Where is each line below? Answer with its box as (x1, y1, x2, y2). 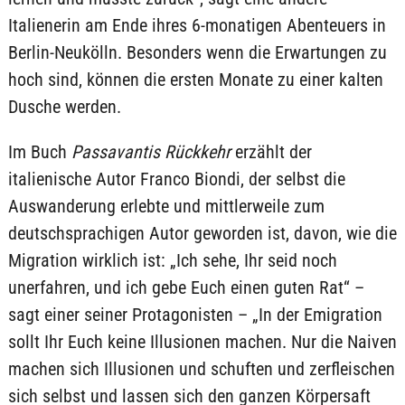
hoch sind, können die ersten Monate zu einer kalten (7, 69, 383, 91)
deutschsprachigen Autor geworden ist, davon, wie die (7, 222, 397, 245)
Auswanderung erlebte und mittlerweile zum (7, 195, 325, 218)
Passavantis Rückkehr (71, 141, 231, 164)
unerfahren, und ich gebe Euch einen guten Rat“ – (7, 277, 364, 299)
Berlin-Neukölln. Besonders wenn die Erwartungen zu (7, 42, 387, 64)
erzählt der (230, 141, 312, 164)
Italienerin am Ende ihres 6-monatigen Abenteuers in (7, 14, 386, 37)
